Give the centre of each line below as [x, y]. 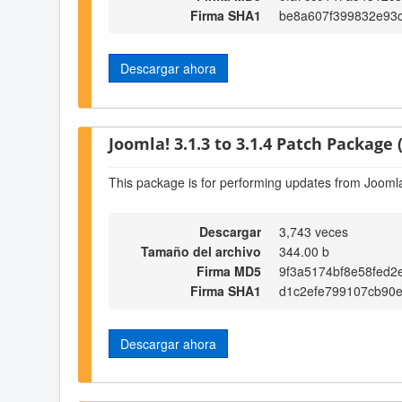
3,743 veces [314, 231]
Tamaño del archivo [201, 251]
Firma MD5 [229, 271]
